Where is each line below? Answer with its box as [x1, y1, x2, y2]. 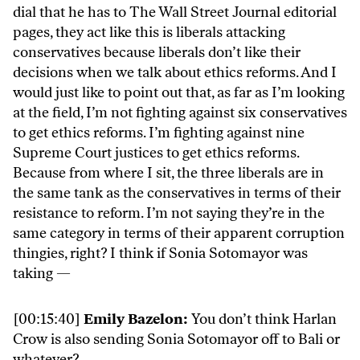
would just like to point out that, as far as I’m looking [13, 84, 345, 102]
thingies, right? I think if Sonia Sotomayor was [13, 244, 308, 263]
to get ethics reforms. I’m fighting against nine [13, 124, 305, 142]
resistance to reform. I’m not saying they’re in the [13, 204, 325, 223]
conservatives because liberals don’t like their [13, 43, 301, 62]
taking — [13, 264, 71, 283]
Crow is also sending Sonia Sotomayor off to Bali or [13, 330, 340, 349]
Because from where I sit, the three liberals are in [13, 164, 324, 182]
